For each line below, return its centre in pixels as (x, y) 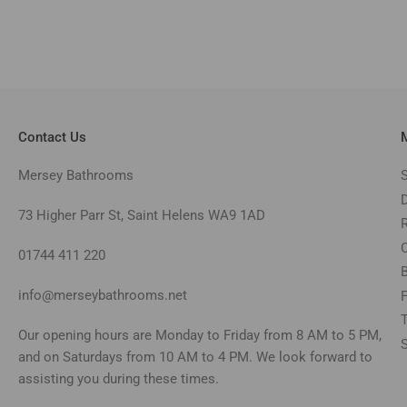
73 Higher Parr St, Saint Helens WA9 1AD (142, 215)
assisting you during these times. (119, 379)
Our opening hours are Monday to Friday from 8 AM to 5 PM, (200, 335)
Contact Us (52, 137)
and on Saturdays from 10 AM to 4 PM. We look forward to (195, 357)
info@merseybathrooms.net (103, 295)
